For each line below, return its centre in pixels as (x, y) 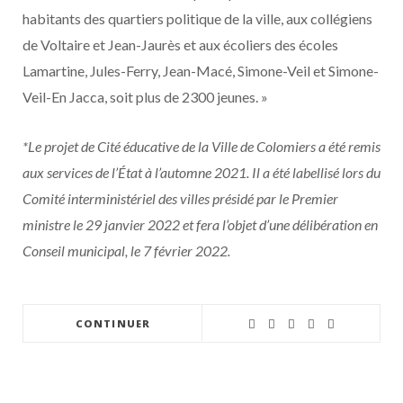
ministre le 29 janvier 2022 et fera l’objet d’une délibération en (200, 224)
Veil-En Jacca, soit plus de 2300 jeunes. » (145, 97)
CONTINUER (113, 323)
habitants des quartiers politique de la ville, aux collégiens (197, 18)
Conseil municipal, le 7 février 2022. (126, 251)
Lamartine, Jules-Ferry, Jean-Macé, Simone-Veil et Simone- (201, 71)
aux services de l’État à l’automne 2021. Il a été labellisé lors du (201, 172)
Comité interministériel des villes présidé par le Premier (180, 198)
